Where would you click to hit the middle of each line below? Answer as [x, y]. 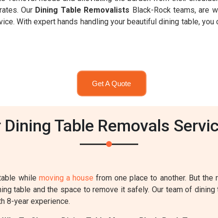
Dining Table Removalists [82, 10]
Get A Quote [111, 83]
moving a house [66, 178]
